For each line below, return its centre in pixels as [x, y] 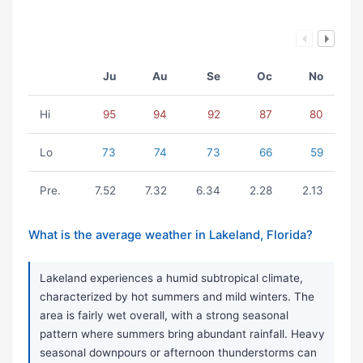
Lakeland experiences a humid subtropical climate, [171, 278]
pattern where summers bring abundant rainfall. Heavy [182, 334]
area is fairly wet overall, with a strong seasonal [164, 316]
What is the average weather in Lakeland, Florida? [171, 235]
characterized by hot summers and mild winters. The [177, 297]
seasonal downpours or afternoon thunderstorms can [178, 353]
